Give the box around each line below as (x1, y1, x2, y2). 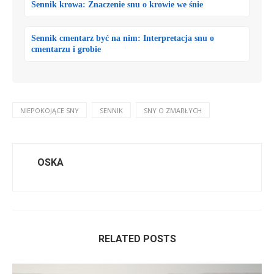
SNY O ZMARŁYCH (144, 105, 202, 115)
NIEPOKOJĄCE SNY (20, 105, 79, 115)
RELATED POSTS (98, 232, 176, 245)
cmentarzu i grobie (31, 44, 101, 54)
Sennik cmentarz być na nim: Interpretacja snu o (31, 33, 214, 43)
